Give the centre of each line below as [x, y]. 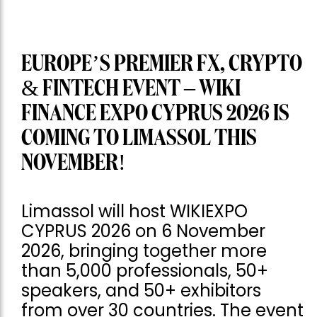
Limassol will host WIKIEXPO [134, 212]
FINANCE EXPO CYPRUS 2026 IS [155, 114]
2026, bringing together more [144, 251]
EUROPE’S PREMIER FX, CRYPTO [162, 65]
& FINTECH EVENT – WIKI [131, 90]
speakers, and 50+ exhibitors [141, 291]
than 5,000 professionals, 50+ [145, 271]
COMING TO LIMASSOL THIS [139, 139]
